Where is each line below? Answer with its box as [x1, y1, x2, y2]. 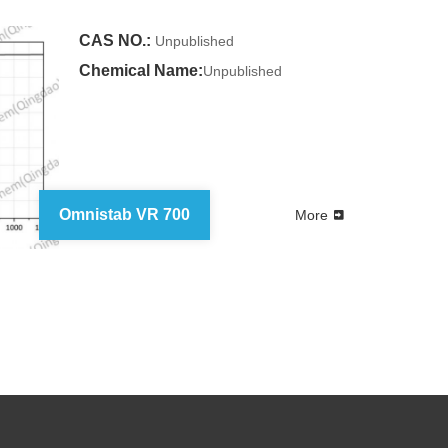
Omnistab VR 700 [58, 205, 190, 223]
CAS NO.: [78, 31, 151, 49]
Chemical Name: [78, 61, 203, 79]
